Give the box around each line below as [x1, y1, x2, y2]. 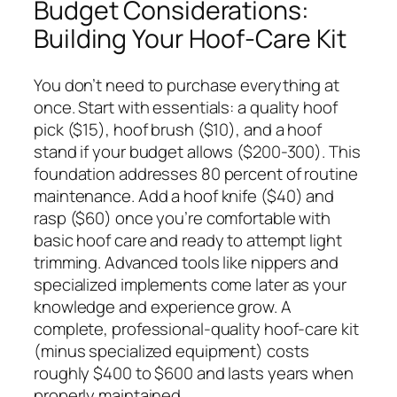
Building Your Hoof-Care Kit [34, 20, 347, 56]
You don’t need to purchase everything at [34, 73, 339, 97]
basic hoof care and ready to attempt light [34, 228, 342, 252]
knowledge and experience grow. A [34, 294, 292, 318]
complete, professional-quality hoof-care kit [34, 316, 359, 340]
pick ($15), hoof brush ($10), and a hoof [34, 117, 322, 141]
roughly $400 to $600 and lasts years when [34, 361, 354, 385]
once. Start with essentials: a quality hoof [34, 95, 338, 119]
